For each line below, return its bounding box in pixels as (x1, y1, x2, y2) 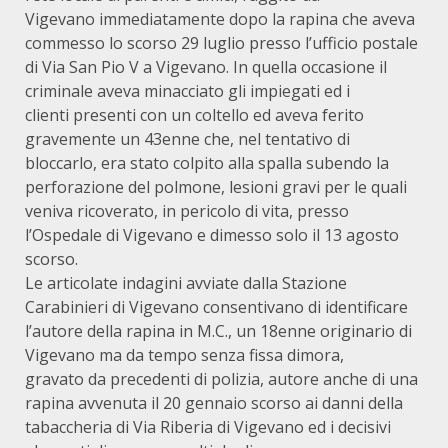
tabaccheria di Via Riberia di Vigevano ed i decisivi (25, 416, 391, 438)
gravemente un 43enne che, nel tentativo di (25, 128, 350, 150)
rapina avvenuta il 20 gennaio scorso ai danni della (25, 392, 403, 414)
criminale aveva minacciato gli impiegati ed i (25, 80, 350, 102)
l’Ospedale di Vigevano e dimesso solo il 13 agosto (25, 224, 399, 246)
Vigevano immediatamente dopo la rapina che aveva (25, 8, 415, 30)
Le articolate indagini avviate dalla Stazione (25, 272, 347, 294)
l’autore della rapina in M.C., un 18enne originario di (25, 320, 412, 342)
